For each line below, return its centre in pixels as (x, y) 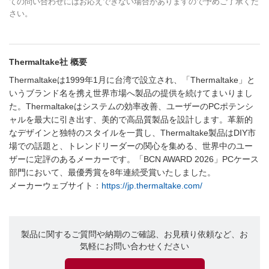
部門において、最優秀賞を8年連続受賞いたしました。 (112, 173)
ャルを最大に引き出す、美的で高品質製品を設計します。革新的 (131, 120)
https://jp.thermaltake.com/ (152, 186)
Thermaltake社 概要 (48, 62)
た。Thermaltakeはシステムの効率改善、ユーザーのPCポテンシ (131, 107)
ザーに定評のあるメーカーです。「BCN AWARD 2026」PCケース (134, 159)
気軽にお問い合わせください (134, 246)
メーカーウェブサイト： (55, 186)
